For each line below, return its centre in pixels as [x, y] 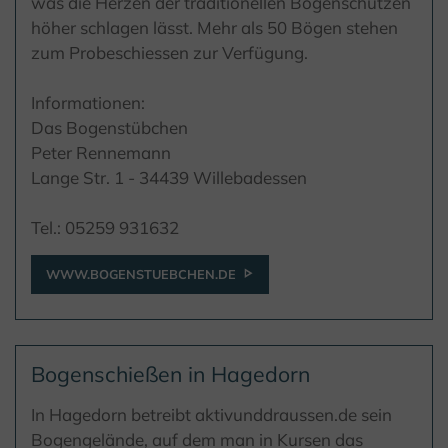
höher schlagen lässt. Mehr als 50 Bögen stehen [214, 28]
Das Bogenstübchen [109, 128]
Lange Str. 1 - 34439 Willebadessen [169, 178]
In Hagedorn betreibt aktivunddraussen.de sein [211, 415]
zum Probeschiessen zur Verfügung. [169, 53]
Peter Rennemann [101, 153]
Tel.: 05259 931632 [105, 228]
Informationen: [88, 103]
